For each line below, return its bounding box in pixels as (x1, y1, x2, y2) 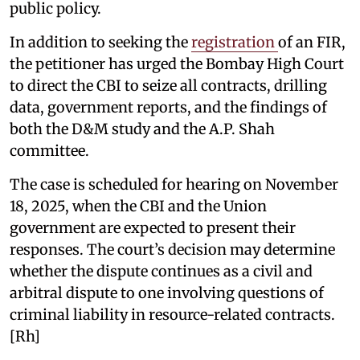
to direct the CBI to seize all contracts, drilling (10, 76, 327, 95)
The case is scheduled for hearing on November (10, 174, 338, 194)
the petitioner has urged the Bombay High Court (10, 54, 344, 73)
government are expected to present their (10, 218, 296, 237)
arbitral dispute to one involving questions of (10, 283, 324, 302)
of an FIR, (278, 32, 346, 51)
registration (191, 32, 278, 51)
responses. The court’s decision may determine (10, 239, 335, 259)
